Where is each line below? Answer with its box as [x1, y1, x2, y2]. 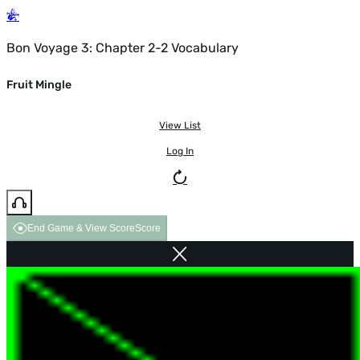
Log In [166, 145, 194, 157]
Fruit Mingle [6, 78, 72, 92]
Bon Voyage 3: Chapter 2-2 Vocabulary [6, 40, 239, 55]
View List [159, 119, 201, 131]
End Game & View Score [27, 222, 135, 234]
